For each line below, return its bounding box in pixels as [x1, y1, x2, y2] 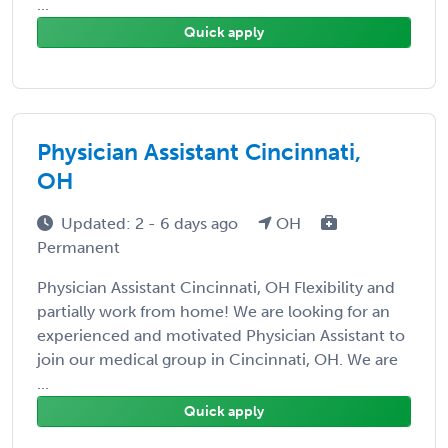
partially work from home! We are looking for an [37, 301, 390, 321]
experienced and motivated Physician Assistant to [37, 325, 405, 345]
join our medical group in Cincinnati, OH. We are [37, 349, 398, 369]
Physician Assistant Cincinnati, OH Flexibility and [37, 277, 395, 297]
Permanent [37, 237, 120, 257]
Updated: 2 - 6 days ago [61, 213, 242, 233]
